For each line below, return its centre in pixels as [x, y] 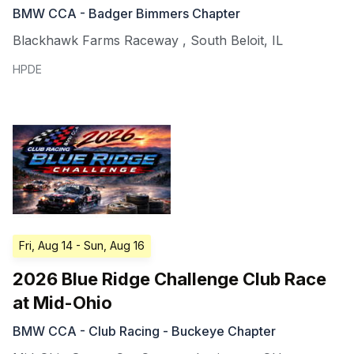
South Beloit [227, 41]
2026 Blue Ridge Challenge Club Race [169, 279]
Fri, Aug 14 [46, 246]
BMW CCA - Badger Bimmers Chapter [126, 14]
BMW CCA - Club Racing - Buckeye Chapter [144, 331]
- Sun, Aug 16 [110, 246]
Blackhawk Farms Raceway [96, 41]
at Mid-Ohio [62, 303]
